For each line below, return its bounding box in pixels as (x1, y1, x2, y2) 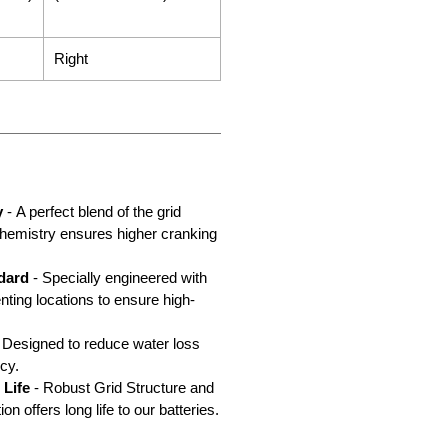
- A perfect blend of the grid (3, 203, 181, 221)
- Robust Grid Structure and (30, 379, 214, 397)
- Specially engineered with (29, 269, 207, 287)
